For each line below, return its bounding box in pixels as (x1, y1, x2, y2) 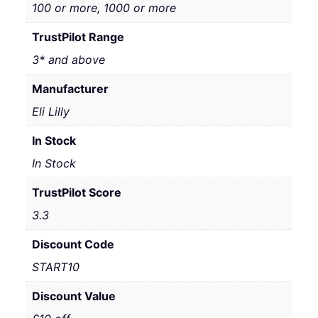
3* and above (31, 52, 105, 67)
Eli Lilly (31, 104, 70, 119)
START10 (31, 259, 79, 274)
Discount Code (31, 236, 114, 251)
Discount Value (31, 288, 116, 303)
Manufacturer (31, 81, 109, 96)
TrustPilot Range (31, 29, 124, 44)
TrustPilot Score (31, 185, 121, 199)
